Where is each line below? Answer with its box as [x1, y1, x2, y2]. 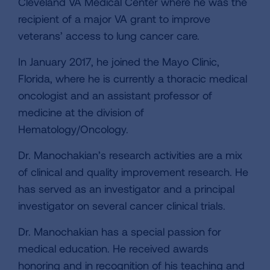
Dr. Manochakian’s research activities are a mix [18, 148, 242, 162]
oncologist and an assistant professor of [18, 89, 212, 102]
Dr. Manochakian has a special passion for [18, 225, 221, 238]
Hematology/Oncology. [18, 122, 128, 136]
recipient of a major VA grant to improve [18, 12, 210, 25]
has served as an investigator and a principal [18, 182, 234, 195]
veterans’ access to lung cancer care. [18, 29, 199, 42]
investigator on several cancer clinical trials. [18, 199, 225, 212]
